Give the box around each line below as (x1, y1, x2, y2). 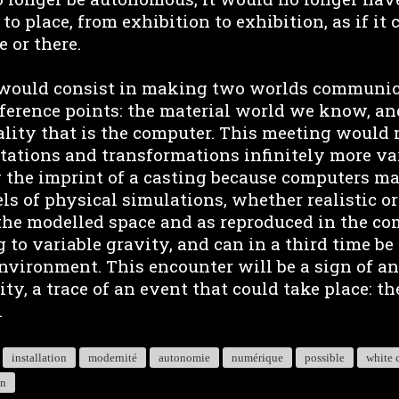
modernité (88, 351, 137, 364)
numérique (232, 351, 283, 364)
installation (12, 351, 67, 364)
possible (305, 351, 345, 364)
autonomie (159, 351, 210, 364)
